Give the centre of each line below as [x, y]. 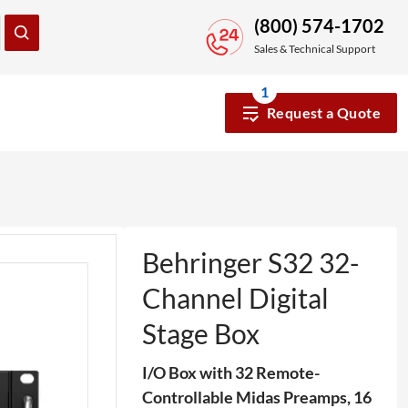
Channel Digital [235, 298]
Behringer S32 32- [250, 262]
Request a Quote [324, 112]
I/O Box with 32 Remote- [231, 372]
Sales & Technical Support [315, 49]
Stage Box [201, 333]
